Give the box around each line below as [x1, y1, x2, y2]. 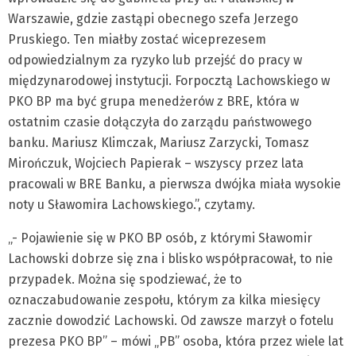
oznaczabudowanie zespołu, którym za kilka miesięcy [8, 292, 320, 308]
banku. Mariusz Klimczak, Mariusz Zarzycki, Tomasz [8, 135, 309, 150]
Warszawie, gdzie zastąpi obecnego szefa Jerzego [8, 11, 298, 26]
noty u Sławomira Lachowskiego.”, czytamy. [8, 197, 255, 212]
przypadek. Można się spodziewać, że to [8, 272, 242, 287]
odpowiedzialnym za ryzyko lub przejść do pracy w [8, 52, 302, 68]
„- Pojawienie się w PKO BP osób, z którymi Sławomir [8, 230, 312, 246]
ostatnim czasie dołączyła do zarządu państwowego [8, 114, 311, 130]
